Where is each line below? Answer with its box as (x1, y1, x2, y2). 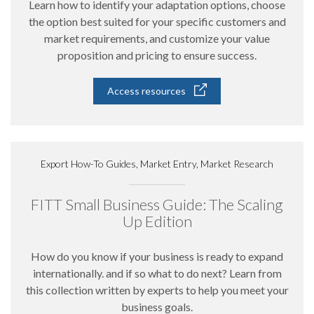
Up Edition (122, 212, 192, 231)
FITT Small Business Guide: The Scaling (31, 195, 283, 214)
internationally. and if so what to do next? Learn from (32, 266, 282, 280)
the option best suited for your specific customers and (28, 15, 286, 28)
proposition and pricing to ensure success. (57, 48, 257, 62)
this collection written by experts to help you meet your (25, 283, 289, 296)
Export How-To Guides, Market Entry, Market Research (41, 158, 273, 170)
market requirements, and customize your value (44, 32, 270, 45)
